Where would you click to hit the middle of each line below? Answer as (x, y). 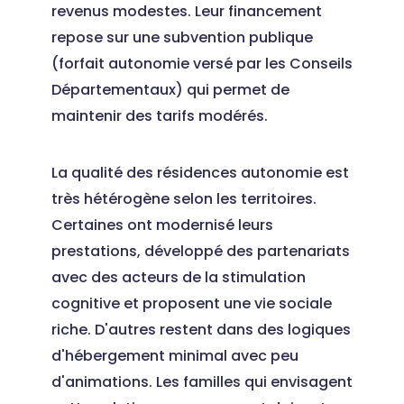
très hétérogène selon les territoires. (184, 199)
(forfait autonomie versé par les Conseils (202, 64)
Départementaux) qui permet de (170, 90)
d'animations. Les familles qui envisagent (202, 382)
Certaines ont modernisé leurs (162, 225)
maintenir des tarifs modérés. (159, 116)
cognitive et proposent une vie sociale (191, 303)
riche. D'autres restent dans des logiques (201, 330)
